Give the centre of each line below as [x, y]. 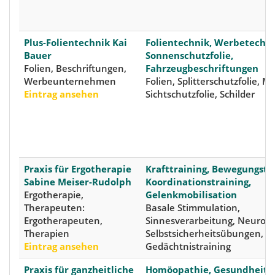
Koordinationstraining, [198, 182]
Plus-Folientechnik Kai [76, 43]
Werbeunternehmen [70, 81]
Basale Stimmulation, [193, 208]
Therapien [47, 234]
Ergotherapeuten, [63, 221]
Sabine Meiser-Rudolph [78, 182]
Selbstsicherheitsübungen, [204, 234]
